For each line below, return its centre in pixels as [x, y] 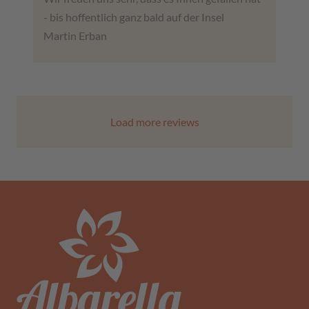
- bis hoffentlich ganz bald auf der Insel [134, 17]
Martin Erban [75, 36]
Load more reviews [154, 122]
